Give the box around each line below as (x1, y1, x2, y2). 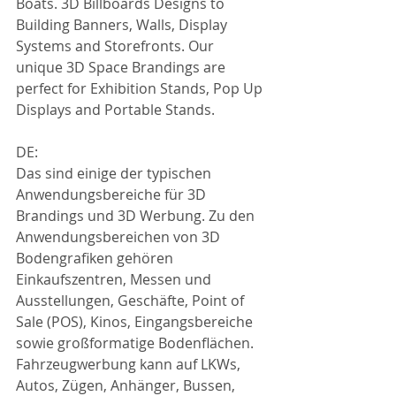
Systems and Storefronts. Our (16, 36, 217, 56)
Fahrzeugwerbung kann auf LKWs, (16, 354, 244, 374)
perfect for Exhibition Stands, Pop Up (16, 79, 266, 98)
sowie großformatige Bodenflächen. (16, 333, 257, 353)
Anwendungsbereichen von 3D (16, 227, 224, 247)
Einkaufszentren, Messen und (16, 270, 215, 289)
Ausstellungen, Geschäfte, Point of (16, 291, 247, 310)
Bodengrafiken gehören (16, 248, 177, 268)
